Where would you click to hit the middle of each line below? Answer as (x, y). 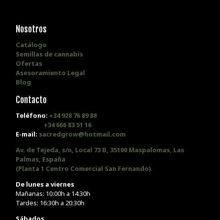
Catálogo (31, 44)
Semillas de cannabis (49, 54)
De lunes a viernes (45, 184)
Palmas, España (41, 159)
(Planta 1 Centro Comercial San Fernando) (83, 169)
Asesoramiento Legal (50, 72)
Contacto (31, 100)
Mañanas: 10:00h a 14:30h (53, 193)
